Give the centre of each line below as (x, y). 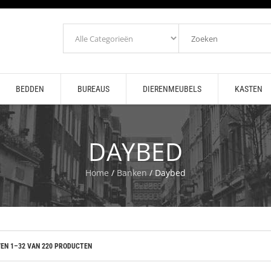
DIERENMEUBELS (172, 89)
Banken (132, 173)
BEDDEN (30, 89)
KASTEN (248, 89)
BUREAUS (93, 89)
